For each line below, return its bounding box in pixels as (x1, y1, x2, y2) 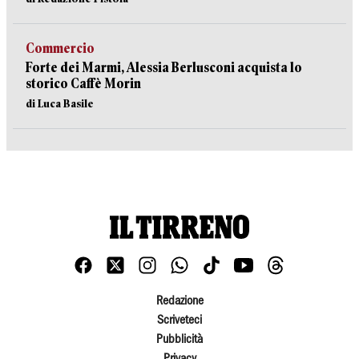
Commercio (26, 41, 95, 56)
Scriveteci (157, 315, 202, 327)
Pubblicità (156, 334, 203, 346)
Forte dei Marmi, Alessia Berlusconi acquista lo (26, 60, 302, 75)
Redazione (155, 296, 204, 308)
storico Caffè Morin (26, 76, 141, 91)
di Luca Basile (26, 97, 94, 110)
